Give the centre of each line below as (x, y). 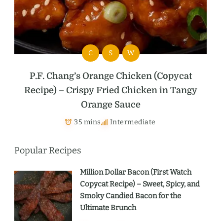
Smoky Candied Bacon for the (130, 196)
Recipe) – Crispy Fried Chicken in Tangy (110, 90)
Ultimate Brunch (108, 208)
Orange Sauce (110, 105)
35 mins (88, 122)
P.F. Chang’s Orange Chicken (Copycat (110, 76)
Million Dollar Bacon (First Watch (136, 172)
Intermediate (133, 122)
